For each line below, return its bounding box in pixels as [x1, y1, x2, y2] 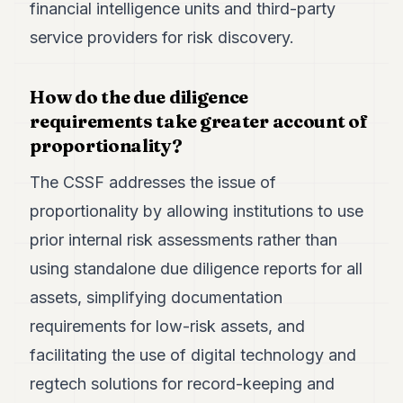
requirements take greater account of [30, 109, 368, 132]
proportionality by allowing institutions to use [30, 201, 364, 220]
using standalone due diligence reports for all [30, 258, 363, 278]
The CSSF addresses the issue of [30, 172, 277, 192]
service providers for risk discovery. [30, 27, 295, 47]
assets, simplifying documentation [30, 287, 283, 307]
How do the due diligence [30, 85, 249, 108]
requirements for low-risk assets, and [30, 316, 306, 336]
